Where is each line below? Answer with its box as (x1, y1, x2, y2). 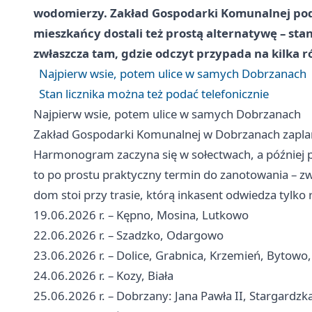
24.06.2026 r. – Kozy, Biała (33, 267, 173, 283)
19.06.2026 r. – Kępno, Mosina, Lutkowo (33, 206, 249, 223)
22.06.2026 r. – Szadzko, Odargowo (33, 226, 224, 243)
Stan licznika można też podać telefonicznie (39, 85, 269, 102)
